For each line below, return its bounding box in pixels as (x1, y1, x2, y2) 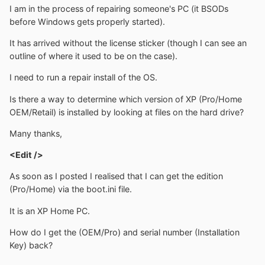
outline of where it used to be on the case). (9, 50, 177, 61)
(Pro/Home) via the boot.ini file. (9, 184, 132, 195)
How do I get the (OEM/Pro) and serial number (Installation (9, 227, 240, 238)
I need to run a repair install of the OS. (9, 72, 157, 83)
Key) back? (9, 240, 53, 251)
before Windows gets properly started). (9, 16, 165, 27)
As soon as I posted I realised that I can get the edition (9, 171, 223, 182)
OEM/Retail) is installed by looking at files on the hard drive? (9, 106, 244, 117)
